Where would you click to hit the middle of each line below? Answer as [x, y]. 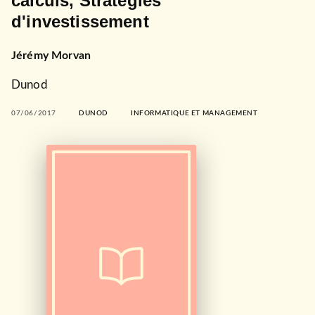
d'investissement [80, 21]
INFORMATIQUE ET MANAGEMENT [194, 113]
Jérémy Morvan [51, 56]
